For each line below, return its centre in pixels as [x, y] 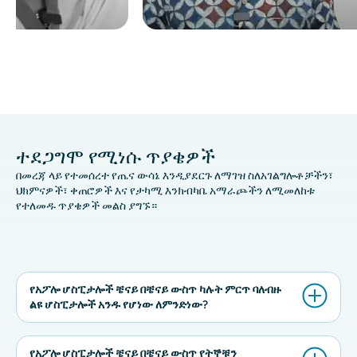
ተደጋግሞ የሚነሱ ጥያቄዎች [116, 156]
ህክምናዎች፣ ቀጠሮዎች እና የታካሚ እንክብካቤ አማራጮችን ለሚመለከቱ [165, 190]
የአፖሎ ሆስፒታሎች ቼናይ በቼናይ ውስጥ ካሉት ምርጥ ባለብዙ [155, 289]
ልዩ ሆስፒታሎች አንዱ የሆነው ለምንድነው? [119, 304]
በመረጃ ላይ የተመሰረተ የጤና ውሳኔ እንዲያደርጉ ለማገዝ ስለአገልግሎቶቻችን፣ [175, 175]
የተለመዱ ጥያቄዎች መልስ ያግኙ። [86, 206]
